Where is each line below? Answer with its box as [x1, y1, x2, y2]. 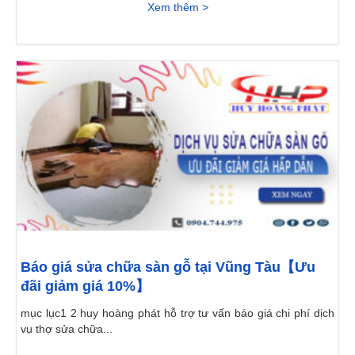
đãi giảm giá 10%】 [21, 278, 150, 295]
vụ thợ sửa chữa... [21, 323, 113, 336]
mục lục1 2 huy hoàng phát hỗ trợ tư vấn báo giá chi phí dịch [21, 307, 334, 320]
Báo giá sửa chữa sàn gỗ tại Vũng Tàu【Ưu [21, 259, 315, 276]
